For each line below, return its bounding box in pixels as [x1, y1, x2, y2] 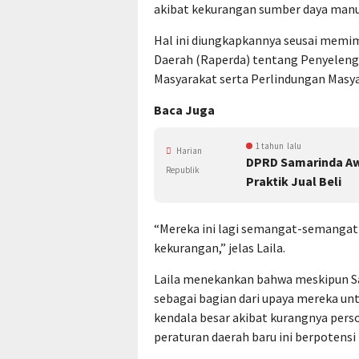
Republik [166, 164, 200, 175]
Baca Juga [154, 102, 215, 118]
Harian [175, 145, 202, 156]
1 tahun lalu [256, 140, 301, 151]
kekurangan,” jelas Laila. [154, 240, 285, 256]
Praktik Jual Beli [246, 173, 341, 189]
